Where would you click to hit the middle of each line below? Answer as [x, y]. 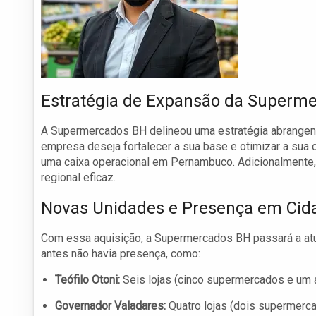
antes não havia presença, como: [121, 254]
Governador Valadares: [110, 306]
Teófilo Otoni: [87, 280]
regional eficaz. [78, 178]
